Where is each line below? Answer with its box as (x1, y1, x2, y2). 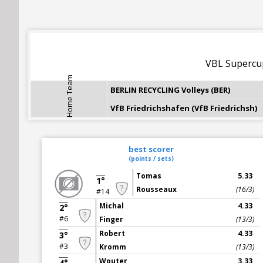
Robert (99, 228, 125, 238)
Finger (99, 214, 123, 224)
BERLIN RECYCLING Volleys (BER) (110, 85, 230, 95)
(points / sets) (128, 154, 174, 163)
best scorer (128, 144, 174, 154)
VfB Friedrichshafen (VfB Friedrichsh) (110, 103, 257, 113)
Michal (99, 201, 124, 211)
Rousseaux (136, 184, 177, 194)
